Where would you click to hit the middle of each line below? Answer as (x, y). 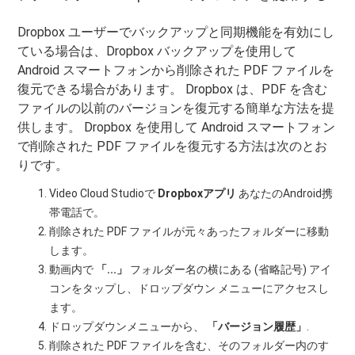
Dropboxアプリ (197, 193)
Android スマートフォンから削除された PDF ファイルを (176, 70)
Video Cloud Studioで (104, 193)
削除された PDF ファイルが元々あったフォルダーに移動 (189, 231)
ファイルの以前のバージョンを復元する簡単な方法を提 (176, 108)
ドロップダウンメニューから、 (128, 326)
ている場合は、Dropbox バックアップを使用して (157, 51)
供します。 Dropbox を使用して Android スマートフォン (177, 127)
